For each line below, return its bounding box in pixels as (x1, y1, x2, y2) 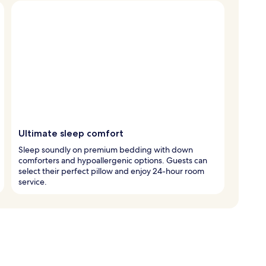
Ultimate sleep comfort (18, 127, 123, 139)
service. (18, 176, 47, 187)
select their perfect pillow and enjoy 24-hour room (18, 165, 204, 176)
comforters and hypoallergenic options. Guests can (18, 154, 207, 166)
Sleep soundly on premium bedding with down (18, 144, 193, 155)
